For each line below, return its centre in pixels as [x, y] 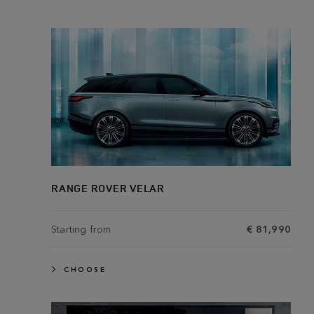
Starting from [81, 228]
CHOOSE [85, 269]
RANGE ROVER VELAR [108, 188]
